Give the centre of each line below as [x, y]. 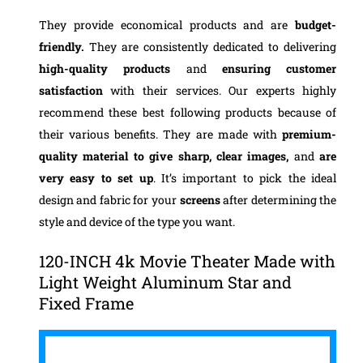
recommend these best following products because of [188, 112]
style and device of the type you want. [137, 221]
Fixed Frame [86, 303]
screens [200, 199]
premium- [310, 134]
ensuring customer [279, 68]
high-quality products [105, 68]
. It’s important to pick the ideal [245, 177]
